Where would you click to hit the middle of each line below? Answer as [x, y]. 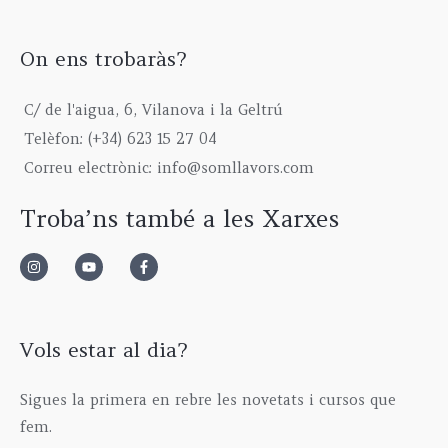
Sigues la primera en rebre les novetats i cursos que [208, 400]
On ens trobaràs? [103, 59]
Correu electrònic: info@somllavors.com [169, 168]
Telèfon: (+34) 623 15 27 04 [120, 139]
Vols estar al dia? [103, 349]
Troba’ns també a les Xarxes [179, 218]
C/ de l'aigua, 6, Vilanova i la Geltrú [153, 110]
